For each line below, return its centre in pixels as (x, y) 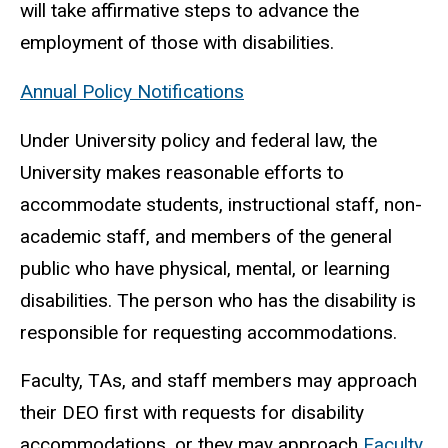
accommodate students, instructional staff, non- (221, 204)
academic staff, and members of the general (206, 236)
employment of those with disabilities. (177, 42)
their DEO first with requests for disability (192, 413)
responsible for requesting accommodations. (208, 332)
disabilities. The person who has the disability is (218, 300)
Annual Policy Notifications (132, 91)
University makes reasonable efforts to (182, 172)
